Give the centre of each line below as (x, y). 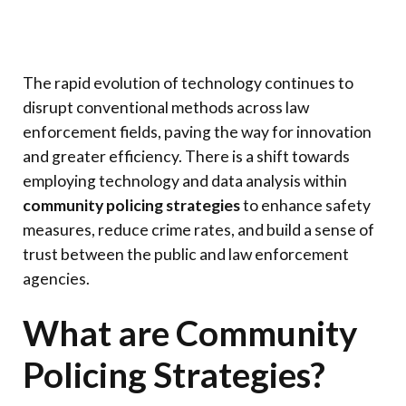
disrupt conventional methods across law (166, 108)
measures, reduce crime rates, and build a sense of (198, 230)
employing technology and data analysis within (185, 181)
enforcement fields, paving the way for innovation (197, 132)
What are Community (190, 332)
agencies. (56, 279)
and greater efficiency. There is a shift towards (186, 157)
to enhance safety (305, 206)
